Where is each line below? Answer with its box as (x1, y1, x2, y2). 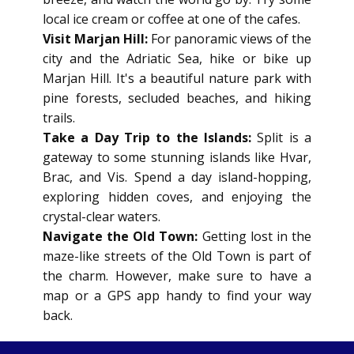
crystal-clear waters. (43, 208, 160, 225)
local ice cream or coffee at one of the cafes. (43, 10, 300, 28)
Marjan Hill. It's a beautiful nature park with (43, 70, 311, 87)
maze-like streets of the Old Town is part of (43, 247, 311, 265)
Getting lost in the (198, 228, 312, 245)
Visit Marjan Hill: (43, 30, 151, 47)
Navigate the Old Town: (43, 228, 198, 245)
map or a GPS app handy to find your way (43, 287, 311, 304)
